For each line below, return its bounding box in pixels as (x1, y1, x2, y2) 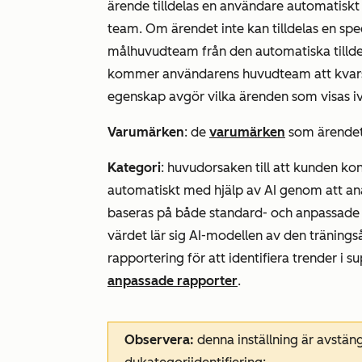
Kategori (107, 160, 161, 176)
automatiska (255, 44, 330, 60)
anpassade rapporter (107, 273, 238, 289)
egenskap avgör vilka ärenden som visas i (107, 89, 356, 105)
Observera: (124, 332, 194, 348)
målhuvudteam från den (107, 44, 255, 60)
